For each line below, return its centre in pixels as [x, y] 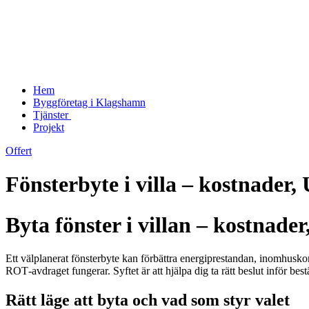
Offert [19, 151]
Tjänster [52, 115]
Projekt [49, 127]
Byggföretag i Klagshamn [89, 102]
